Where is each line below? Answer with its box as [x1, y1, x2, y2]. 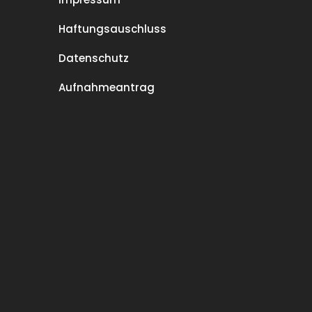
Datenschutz [58, 50, 129, 65]
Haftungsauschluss [58, 21, 166, 36]
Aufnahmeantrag [58, 79, 155, 95]
